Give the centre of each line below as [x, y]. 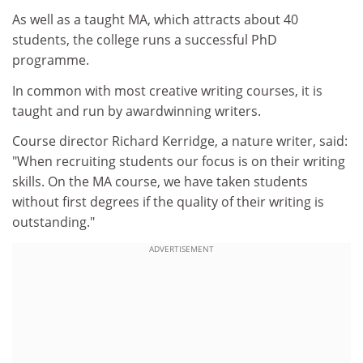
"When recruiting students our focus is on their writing [179, 161]
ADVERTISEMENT [181, 248]
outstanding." [53, 222]
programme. [51, 60]
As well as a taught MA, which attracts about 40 [155, 19]
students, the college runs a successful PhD [145, 40]
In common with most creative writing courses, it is [167, 90]
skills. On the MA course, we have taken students [160, 181]
